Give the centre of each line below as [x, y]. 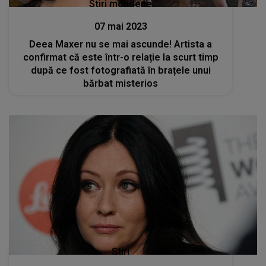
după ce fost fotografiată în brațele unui [121, 70]
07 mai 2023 [121, 26]
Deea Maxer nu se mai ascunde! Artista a [121, 44]
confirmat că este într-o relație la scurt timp [121, 57]
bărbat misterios [121, 83]
